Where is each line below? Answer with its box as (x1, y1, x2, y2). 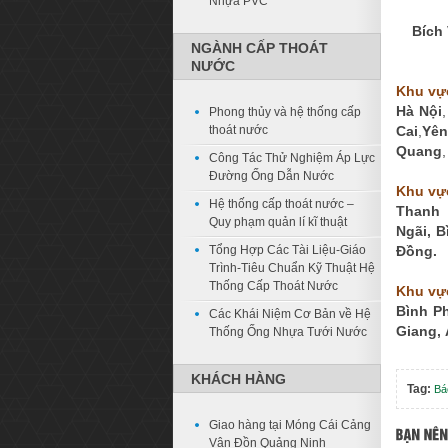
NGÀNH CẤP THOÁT (191, 40, 328, 56)
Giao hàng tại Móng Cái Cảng (209, 418, 371, 432)
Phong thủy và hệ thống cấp (209, 105, 361, 119)
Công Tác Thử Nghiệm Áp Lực (209, 151, 375, 165)
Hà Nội (396, 103, 442, 120)
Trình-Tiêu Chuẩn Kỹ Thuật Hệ (209, 261, 375, 275)
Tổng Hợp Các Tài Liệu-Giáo (209, 243, 366, 257)
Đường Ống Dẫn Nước (209, 169, 334, 183)
